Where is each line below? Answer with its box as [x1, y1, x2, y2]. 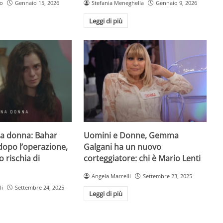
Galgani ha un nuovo [84, 141, 162, 152]
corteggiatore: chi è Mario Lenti [84, 152, 201, 164]
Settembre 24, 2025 [14, 183, 64, 191]
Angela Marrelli [92, 172, 131, 180]
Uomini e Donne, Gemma [84, 129, 179, 141]
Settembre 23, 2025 [143, 172, 192, 180]
